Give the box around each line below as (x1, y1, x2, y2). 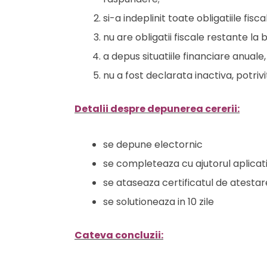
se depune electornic (103, 138, 203, 151)
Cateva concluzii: (74, 228, 163, 242)
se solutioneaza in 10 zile (103, 195, 214, 209)
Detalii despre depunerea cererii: (74, 102, 240, 116)
